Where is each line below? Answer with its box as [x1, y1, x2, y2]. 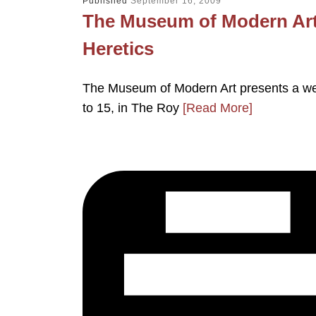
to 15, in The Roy [83, 101, 183, 116]
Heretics [83, 37, 154, 59]
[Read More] [183, 101, 253, 116]
